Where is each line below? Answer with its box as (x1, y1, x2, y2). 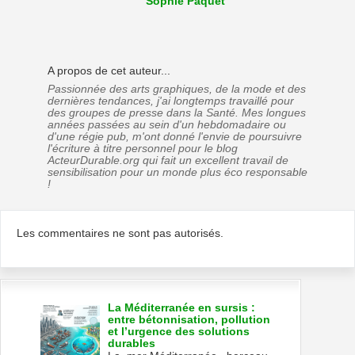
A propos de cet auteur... (48, 63, 170, 77)
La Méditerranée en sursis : (108, 302, 256, 315)
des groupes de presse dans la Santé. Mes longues (48, 106, 306, 119)
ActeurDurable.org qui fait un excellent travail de (48, 154, 288, 166)
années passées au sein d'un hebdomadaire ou (48, 118, 286, 131)
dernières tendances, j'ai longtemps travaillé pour (48, 94, 294, 107)
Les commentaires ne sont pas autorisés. (17, 227, 223, 239)
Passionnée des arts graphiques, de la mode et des (48, 82, 306, 95)
